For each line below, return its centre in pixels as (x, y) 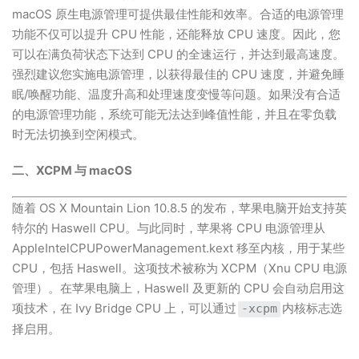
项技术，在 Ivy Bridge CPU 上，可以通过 (124, 308)
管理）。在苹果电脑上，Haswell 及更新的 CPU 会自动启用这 (178, 288)
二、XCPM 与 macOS (72, 170)
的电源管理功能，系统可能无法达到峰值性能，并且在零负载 (174, 114)
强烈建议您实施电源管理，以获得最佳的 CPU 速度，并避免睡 (178, 74)
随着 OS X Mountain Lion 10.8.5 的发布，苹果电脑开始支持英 (179, 208)
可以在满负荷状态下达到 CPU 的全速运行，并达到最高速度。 (178, 54)
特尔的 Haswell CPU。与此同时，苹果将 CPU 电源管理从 (169, 228)
